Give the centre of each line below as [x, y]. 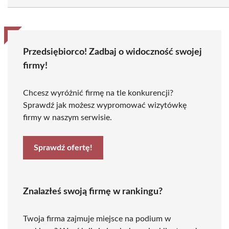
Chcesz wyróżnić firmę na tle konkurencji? [98, 93]
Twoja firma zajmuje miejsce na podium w [97, 219]
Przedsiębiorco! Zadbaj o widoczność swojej [112, 52]
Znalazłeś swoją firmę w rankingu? [93, 192]
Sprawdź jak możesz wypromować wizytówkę [105, 105]
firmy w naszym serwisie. [67, 118]
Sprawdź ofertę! [63, 148]
